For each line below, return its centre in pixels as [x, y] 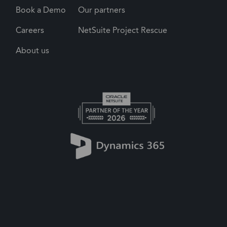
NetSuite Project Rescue [123, 30]
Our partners [102, 10]
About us [32, 51]
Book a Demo [41, 10]
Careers [30, 30]
